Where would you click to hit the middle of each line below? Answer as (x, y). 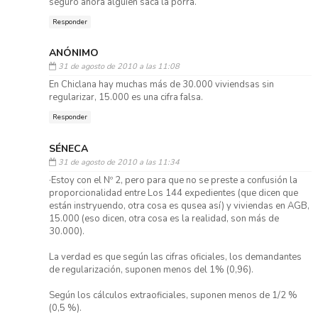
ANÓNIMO (73, 53)
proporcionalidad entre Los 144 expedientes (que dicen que (173, 193)
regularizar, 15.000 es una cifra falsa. (126, 98)
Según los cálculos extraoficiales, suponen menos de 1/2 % (173, 295)
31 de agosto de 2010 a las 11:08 (119, 67)
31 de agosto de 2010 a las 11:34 (119, 162)
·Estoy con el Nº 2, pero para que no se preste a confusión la (173, 180)
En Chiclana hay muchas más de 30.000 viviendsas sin (161, 85)
